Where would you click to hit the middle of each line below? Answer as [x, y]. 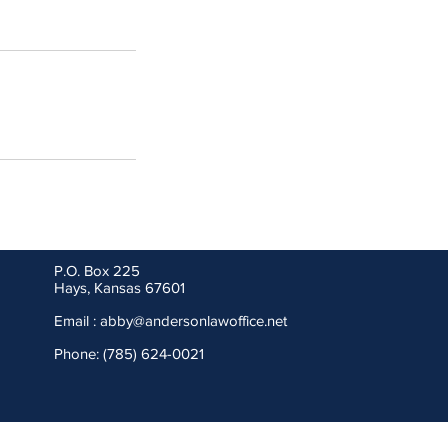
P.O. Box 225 [97, 270]
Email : [77, 320]
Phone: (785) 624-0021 [129, 353]
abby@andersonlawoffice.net [193, 320]
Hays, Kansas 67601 [119, 287]
